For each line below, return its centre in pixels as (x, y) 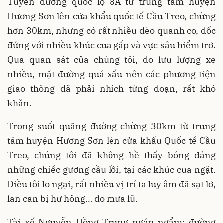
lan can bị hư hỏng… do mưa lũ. (73, 198)
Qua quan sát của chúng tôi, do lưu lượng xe (111, 59)
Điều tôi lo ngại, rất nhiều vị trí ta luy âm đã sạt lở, (111, 184)
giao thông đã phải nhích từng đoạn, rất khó (111, 88)
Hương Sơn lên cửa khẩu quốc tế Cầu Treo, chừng (111, 16)
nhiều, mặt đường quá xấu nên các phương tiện (111, 74)
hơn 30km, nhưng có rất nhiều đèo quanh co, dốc (111, 31)
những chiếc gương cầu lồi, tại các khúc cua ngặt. (111, 169)
